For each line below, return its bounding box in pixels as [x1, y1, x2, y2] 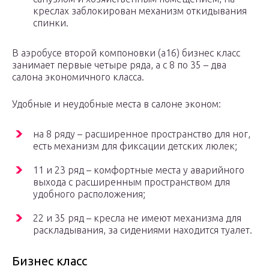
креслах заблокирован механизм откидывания [33, 5, 247, 17]
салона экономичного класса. [12, 71, 144, 83]
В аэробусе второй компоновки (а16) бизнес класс [12, 47, 240, 59]
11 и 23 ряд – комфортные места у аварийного [33, 165, 244, 176]
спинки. [33, 17, 68, 29]
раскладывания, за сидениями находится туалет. [33, 225, 252, 236]
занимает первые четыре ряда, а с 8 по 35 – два [12, 59, 226, 71]
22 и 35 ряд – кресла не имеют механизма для [33, 213, 241, 224]
